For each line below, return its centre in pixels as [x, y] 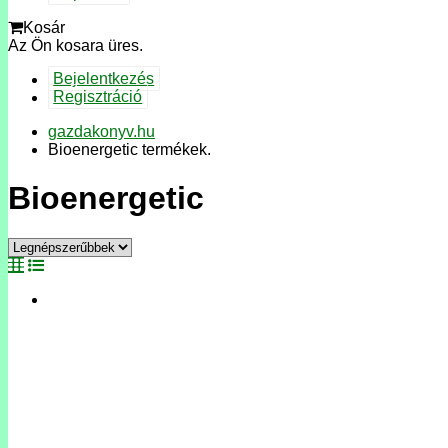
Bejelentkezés [104, 79]
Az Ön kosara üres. [75, 45]
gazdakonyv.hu [101, 131]
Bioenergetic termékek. [129, 149]
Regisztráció [98, 97]
